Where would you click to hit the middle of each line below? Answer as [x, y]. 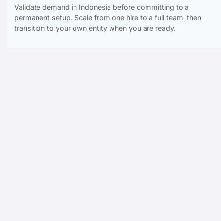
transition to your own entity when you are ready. [95, 28]
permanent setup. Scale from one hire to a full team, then [108, 17]
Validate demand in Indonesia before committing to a [102, 7]
